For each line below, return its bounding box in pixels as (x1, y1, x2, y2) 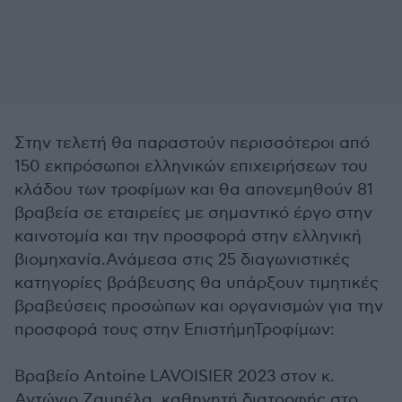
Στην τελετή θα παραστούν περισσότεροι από (14, 134, 370, 153)
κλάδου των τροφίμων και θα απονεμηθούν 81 (14, 180, 373, 199)
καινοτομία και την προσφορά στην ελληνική (14, 227, 362, 246)
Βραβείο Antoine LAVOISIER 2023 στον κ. (14, 367, 335, 386)
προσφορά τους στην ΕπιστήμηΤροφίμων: (14, 320, 335, 339)
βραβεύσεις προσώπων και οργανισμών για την (14, 297, 383, 316)
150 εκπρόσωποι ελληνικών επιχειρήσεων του (14, 157, 368, 176)
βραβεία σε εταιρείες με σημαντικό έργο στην (14, 204, 372, 223)
